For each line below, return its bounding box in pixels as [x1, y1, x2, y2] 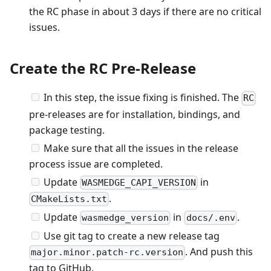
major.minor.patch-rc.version [31, 247, 184, 258]
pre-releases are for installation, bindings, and [29, 107, 240, 121]
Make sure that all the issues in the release [44, 141, 238, 155]
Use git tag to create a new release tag [44, 229, 220, 243]
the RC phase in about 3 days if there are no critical [29, 5, 261, 19]
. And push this [185, 245, 253, 259]
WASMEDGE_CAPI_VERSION [82, 177, 197, 188]
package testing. [29, 123, 105, 137]
